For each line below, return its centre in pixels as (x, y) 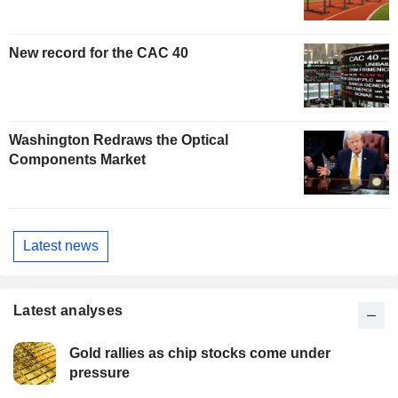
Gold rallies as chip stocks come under (200, 353)
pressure (99, 372)
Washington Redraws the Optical (119, 139)
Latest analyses (68, 310)
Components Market (77, 159)
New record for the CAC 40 (99, 52)
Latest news (61, 246)
